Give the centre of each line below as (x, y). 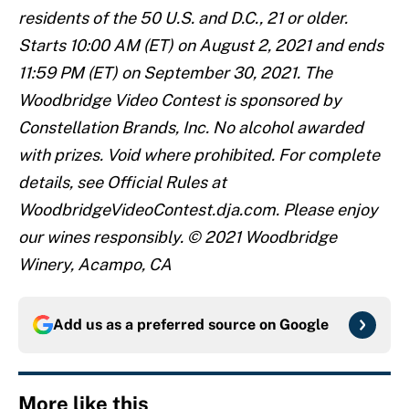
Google (304, 325)
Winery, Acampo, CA (95, 265)
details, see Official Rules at (122, 183)
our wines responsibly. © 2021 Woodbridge (178, 237)
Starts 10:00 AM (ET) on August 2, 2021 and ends (201, 46)
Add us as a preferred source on (166, 325)
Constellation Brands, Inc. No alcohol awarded (191, 128)
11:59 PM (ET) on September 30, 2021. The (175, 73)
